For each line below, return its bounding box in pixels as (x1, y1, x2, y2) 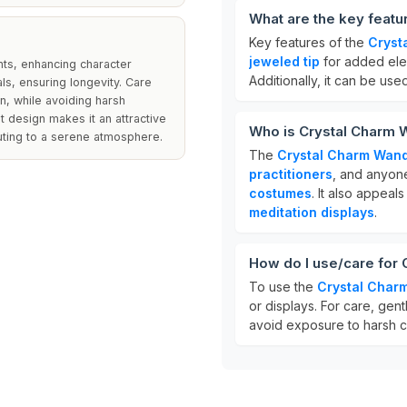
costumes (249, 185, 312, 201)
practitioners (249, 166, 333, 182)
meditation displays (249, 204, 374, 220)
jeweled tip (249, 54, 320, 69)
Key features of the (249, 35, 368, 50)
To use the (249, 279, 317, 294)
